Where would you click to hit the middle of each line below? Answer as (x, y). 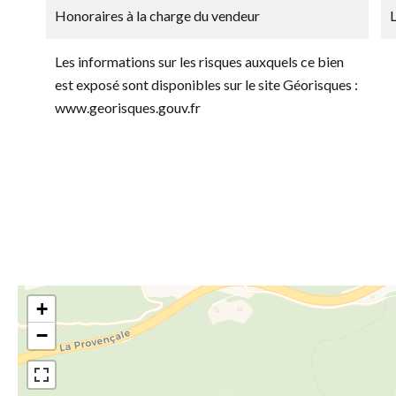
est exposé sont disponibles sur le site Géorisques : (206, 84)
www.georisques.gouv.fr (128, 107)
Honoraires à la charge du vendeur (157, 15)
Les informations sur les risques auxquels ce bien (199, 61)
